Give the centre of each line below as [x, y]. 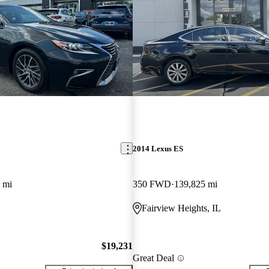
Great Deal [153, 258]
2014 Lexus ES [158, 148]
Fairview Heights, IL [181, 208]
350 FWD [152, 184]
